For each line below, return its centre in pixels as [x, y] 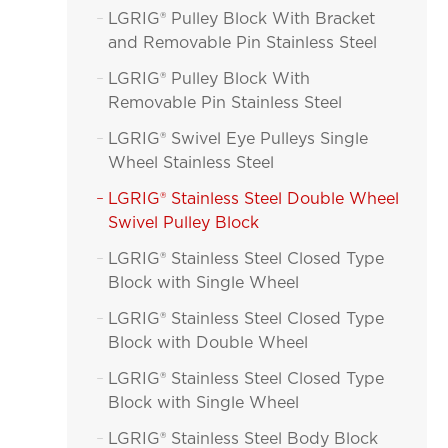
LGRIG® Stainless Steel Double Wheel [254, 199]
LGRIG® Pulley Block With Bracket [242, 19]
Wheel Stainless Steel [191, 163]
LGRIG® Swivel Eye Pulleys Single [238, 139]
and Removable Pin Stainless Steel [243, 43]
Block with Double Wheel [208, 343]
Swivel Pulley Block [184, 223]
